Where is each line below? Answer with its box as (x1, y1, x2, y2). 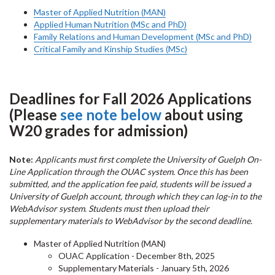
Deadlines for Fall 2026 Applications (9, 90, 252, 108)
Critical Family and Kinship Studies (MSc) (34, 44, 187, 55)
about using (161, 106, 243, 124)
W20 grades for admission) (9, 122, 188, 140)
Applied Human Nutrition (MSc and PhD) (34, 19, 187, 30)
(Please (9, 106, 60, 124)
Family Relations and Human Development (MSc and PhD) (34, 31, 252, 42)
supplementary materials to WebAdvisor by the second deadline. (9, 215, 252, 227)
